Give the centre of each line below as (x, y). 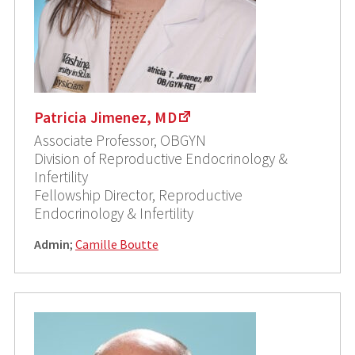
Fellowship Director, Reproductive (138, 195)
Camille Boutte (116, 244)
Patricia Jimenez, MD (105, 117)
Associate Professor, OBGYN (120, 140)
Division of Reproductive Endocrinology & (160, 158)
